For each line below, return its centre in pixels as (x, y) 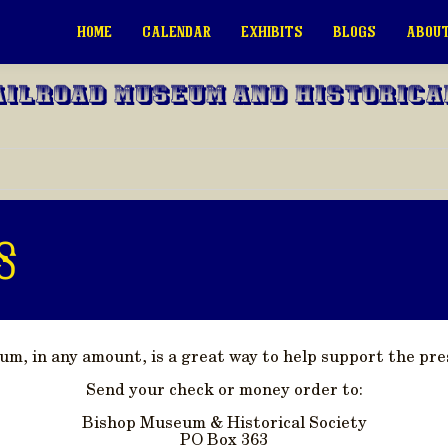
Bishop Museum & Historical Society (224, 424)
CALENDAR (176, 32)
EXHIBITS (272, 32)
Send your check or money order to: (224, 391)
